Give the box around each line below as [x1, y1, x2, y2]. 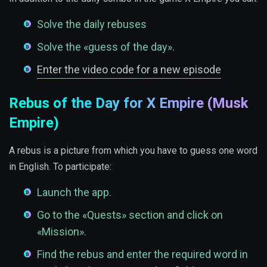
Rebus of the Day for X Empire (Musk [9, 95, 249, 112]
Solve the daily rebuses [37, 18, 147, 31]
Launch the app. [37, 186, 111, 199]
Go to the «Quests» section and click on [37, 209, 223, 222]
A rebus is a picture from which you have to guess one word [9, 145, 257, 157]
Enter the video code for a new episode [37, 63, 221, 76]
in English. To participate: [9, 161, 111, 173]
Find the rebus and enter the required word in [37, 248, 248, 261]
